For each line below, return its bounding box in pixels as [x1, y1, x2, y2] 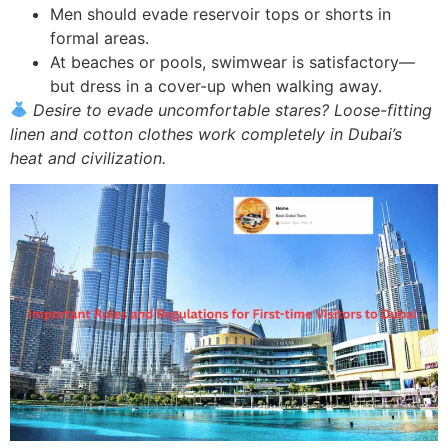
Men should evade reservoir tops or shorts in [50, 3, 391, 24]
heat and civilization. [10, 147, 166, 168]
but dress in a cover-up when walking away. [50, 75, 382, 96]
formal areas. [50, 27, 149, 48]
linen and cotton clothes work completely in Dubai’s [10, 123, 402, 144]
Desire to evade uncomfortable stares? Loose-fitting [33, 99, 433, 120]
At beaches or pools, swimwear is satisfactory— [50, 51, 415, 72]
